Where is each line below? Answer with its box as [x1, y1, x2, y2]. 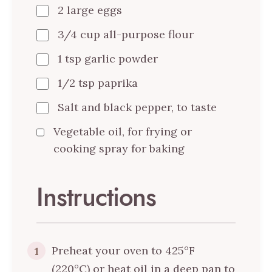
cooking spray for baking [53, 141, 185, 156]
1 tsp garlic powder [58, 52, 158, 66]
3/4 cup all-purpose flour [58, 27, 194, 42]
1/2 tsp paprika [58, 76, 138, 90]
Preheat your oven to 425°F [52, 243, 195, 258]
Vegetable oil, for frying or [53, 124, 192, 139]
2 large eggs [58, 3, 122, 18]
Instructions [36, 180, 157, 216]
